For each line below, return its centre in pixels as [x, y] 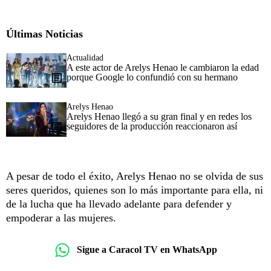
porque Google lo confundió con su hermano [152, 77]
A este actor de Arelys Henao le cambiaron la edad [163, 67]
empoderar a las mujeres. [61, 217]
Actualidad [85, 57]
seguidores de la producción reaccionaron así [152, 126]
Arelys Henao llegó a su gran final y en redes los [159, 116]
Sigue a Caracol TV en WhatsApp [147, 250]
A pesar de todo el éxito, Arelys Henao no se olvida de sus [135, 176]
